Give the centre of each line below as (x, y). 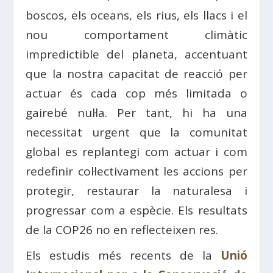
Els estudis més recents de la (123, 255)
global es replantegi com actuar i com (136, 152)
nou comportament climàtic (136, 35)
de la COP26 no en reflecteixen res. (122, 230)
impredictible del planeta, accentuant (136, 54)
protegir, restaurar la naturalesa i (136, 191)
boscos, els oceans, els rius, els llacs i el (136, 15)
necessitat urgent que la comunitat (136, 132)
